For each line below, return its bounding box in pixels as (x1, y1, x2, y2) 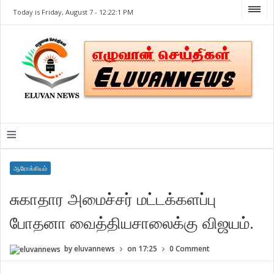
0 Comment (169, 243, 210, 254)
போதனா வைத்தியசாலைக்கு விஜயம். (10, 212, 254, 234)
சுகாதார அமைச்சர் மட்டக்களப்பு (10, 188, 217, 210)
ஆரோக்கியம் (13, 164, 48, 172)
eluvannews (74, 243, 116, 254)
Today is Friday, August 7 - (13, 7, 100, 17)
